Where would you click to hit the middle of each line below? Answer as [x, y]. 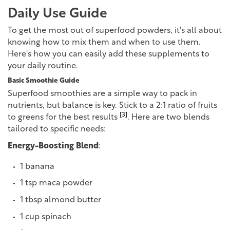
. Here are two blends [168, 118]
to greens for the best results [64, 118]
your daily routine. [43, 66]
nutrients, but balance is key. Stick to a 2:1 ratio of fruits [112, 106]
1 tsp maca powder [56, 184]
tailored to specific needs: [57, 130]
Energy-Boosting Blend [53, 147]
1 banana [37, 167]
